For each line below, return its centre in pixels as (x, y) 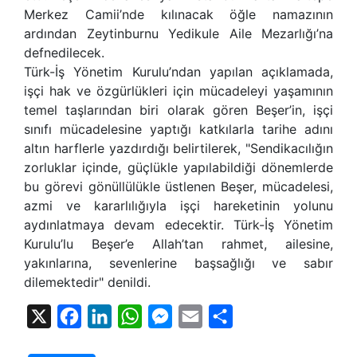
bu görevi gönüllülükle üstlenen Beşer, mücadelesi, (178, 186)
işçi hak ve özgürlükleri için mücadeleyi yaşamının (178, 90)
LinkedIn (137, 316)
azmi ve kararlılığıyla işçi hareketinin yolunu (178, 205)
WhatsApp (173, 316)
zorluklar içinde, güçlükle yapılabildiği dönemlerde (178, 167)
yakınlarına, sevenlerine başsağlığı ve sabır (178, 263)
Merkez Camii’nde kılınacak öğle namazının (178, 14)
